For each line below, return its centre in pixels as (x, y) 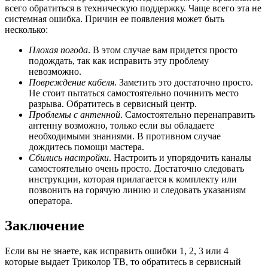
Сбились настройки (69, 157)
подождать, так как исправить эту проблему (119, 60)
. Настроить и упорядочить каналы (180, 157)
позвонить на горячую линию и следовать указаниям (137, 190)
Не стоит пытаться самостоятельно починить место (134, 93)
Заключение (45, 226)
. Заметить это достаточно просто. (184, 82)
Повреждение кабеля (71, 82)
